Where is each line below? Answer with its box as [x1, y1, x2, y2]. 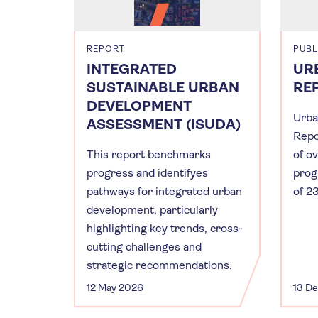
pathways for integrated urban [87, 184, 242, 198]
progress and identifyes [87, 165, 208, 180]
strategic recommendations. [87, 258, 232, 272]
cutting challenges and [87, 239, 202, 253]
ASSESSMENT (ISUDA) [87, 116, 241, 133]
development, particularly [87, 202, 218, 216]
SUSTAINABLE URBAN [87, 79, 239, 96]
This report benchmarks [87, 147, 211, 161]
